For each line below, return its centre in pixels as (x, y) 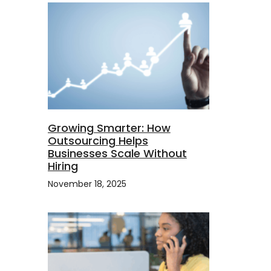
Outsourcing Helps (98, 140)
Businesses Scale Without (117, 153)
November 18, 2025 (87, 184)
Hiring (63, 166)
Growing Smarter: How (109, 128)
